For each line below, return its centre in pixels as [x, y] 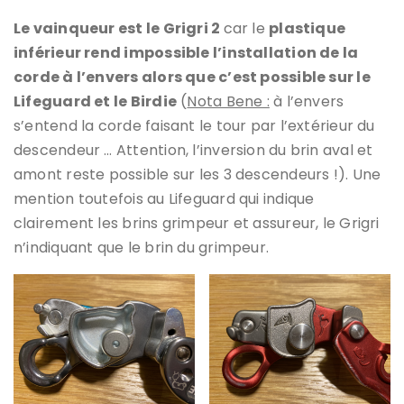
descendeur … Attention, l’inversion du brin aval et [193, 151]
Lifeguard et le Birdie [95, 102]
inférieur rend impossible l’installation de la [186, 53]
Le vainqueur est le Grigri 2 [119, 29]
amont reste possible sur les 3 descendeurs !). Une [197, 175]
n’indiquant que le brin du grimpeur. [142, 248]
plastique [308, 29]
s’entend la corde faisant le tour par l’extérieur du [194, 126]
